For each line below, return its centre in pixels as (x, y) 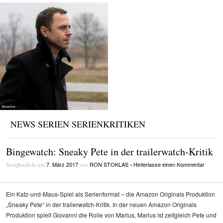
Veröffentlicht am (26, 164)
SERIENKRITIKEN (109, 124)
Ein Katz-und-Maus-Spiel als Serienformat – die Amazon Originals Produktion (111, 194)
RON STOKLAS (109, 164)
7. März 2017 (62, 164)
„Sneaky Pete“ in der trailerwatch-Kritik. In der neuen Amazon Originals (101, 205)
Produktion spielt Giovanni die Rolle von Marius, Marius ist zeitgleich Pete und (111, 215)
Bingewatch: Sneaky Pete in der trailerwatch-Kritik (110, 151)
